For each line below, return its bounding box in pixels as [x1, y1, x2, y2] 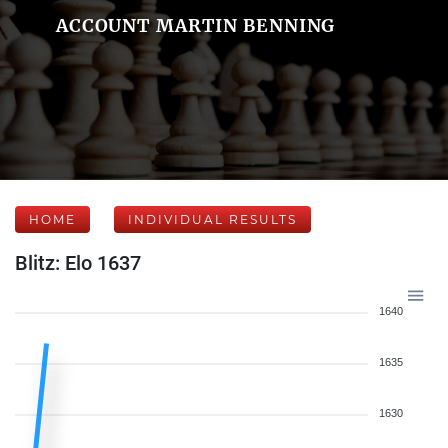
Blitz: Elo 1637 [15, 251, 141, 275]
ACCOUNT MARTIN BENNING [55, 14, 336, 37]
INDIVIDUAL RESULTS [128, 212, 297, 227]
